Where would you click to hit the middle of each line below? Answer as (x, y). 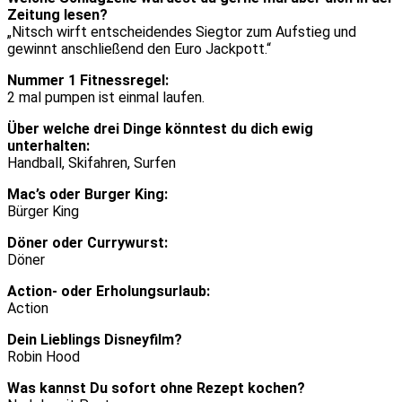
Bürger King (43, 212)
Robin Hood (44, 357)
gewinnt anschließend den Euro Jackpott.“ (139, 49)
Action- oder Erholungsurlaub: (109, 292)
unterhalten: (48, 146)
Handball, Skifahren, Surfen (92, 163)
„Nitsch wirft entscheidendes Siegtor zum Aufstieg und (182, 32)
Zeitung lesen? (57, 15)
